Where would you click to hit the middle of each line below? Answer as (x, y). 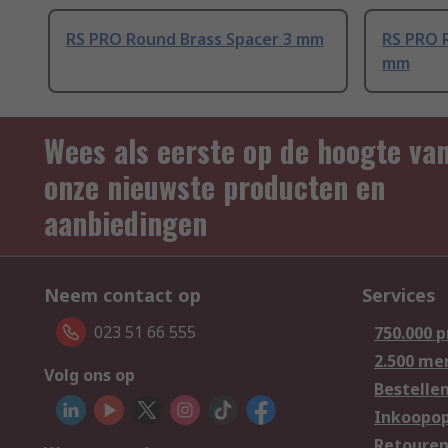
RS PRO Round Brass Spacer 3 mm (195, 39)
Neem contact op (122, 295)
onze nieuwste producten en (214, 187)
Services (399, 295)
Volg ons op (89, 375)
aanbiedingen (125, 223)
